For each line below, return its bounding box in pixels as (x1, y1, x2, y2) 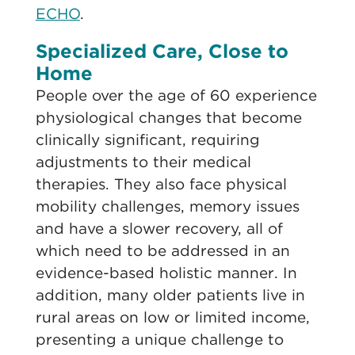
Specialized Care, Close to (35, 40, 288, 63)
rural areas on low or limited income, (35, 308, 310, 326)
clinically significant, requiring (35, 131, 260, 149)
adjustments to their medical (35, 153, 251, 171)
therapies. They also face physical (35, 175, 287, 193)
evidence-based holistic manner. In (35, 264, 297, 282)
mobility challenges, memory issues (35, 197, 300, 216)
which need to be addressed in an (35, 242, 290, 260)
